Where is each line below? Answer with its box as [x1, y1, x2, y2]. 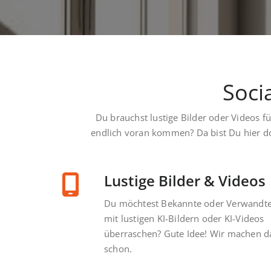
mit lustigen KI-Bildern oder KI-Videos [104, 212, 264, 225]
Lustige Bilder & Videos [104, 171, 266, 191]
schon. [104, 243, 132, 255]
